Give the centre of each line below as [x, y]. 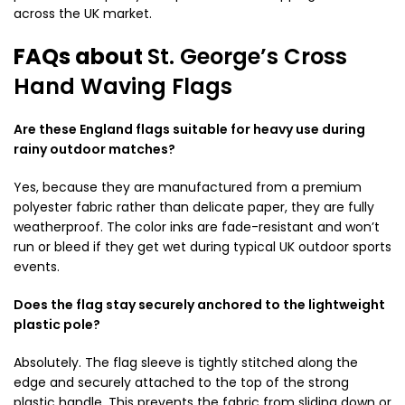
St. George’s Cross [247, 56]
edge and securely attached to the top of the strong [181, 382]
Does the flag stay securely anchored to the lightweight [199, 304]
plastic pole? [57, 324]
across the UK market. [83, 13]
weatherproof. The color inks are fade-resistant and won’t [197, 226]
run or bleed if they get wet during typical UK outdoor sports [202, 246]
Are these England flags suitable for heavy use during [189, 129]
